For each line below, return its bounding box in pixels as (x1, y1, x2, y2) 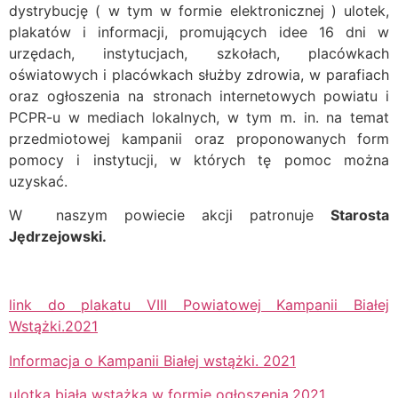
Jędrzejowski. (9, 227, 107, 246)
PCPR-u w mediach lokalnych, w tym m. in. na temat (9, 107, 389, 126)
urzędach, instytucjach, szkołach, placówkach (9, 44, 389, 62)
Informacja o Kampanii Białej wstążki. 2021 (9, 351, 296, 370)
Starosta (330, 206, 389, 225)
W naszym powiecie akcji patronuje (9, 206, 330, 225)
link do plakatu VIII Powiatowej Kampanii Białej (9, 296, 389, 314)
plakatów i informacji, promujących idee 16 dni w (9, 22, 389, 41)
